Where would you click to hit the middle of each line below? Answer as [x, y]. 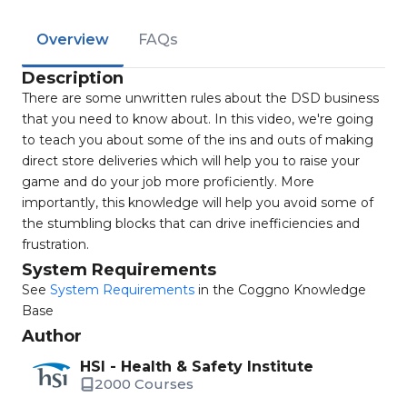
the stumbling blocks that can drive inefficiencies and [191, 223]
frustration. [55, 244]
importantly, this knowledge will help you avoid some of [198, 203]
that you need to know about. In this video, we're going [198, 119]
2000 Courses [144, 384]
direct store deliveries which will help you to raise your [191, 161]
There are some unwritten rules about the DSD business [200, 98]
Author [52, 336]
